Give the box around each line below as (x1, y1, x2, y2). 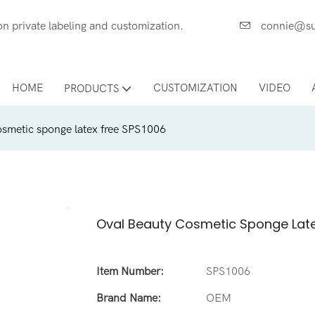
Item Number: (96, 264, 164, 278)
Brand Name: (96, 291, 161, 304)
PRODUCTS (64, 82, 119, 95)
